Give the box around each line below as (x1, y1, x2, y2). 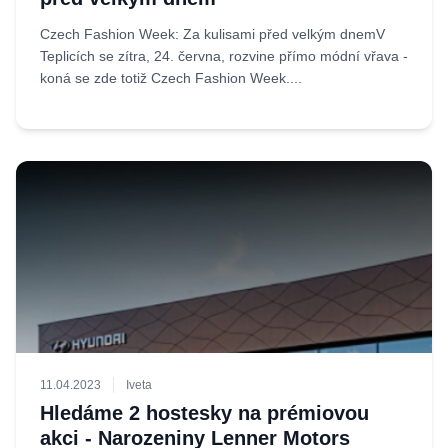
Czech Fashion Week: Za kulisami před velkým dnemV (40, 26, 385, 42)
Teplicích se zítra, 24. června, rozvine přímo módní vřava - (40, 48, 408, 64)
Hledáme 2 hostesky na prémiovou (40, 402, 369, 424)
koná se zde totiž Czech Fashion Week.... (40, 70, 302, 86)
